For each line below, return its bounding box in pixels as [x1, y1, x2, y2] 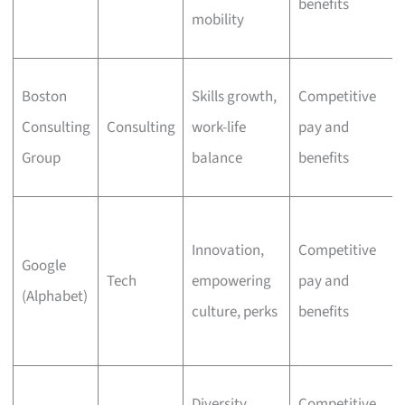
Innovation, [191, 239, 264, 261]
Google [21, 254, 66, 277]
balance [191, 146, 242, 169]
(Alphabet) [21, 285, 88, 307]
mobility [191, 8, 244, 31]
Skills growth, [191, 85, 277, 108]
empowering [191, 269, 271, 292]
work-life [191, 116, 246, 138]
